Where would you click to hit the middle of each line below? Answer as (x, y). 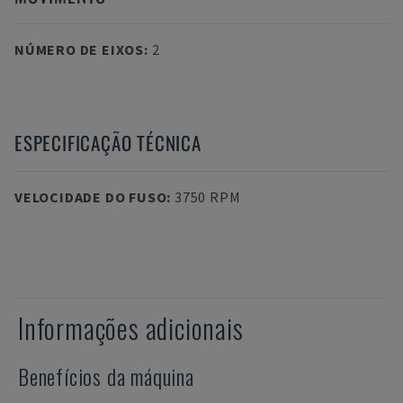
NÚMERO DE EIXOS (79, 49)
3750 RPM (207, 197)
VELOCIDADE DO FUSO (91, 197)
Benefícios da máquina (106, 376)
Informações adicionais (131, 328)
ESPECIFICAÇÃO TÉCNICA (108, 143)
